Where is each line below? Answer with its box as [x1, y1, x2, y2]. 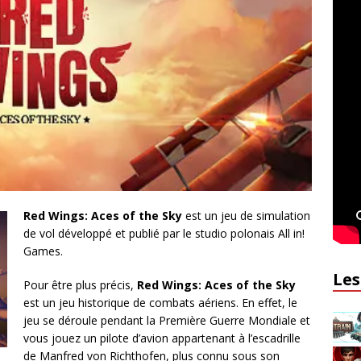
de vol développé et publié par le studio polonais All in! [23, 225, 305, 241]
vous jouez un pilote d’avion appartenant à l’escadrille [23, 330, 301, 346]
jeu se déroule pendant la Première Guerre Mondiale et [23, 312, 310, 328]
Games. [23, 243, 63, 259]
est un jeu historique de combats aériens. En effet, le [23, 294, 297, 310]
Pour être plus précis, [23, 276, 137, 293]
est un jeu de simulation [182, 207, 310, 223]
